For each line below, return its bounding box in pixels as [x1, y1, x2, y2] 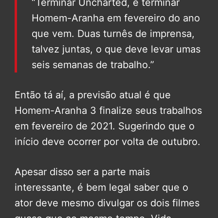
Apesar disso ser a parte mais [15, 166, 150, 178]
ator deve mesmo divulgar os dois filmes [15, 197, 200, 209]
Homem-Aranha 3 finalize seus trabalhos [15, 105, 202, 117]
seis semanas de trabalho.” [32, 59, 154, 71]
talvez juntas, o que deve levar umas [32, 43, 200, 55]
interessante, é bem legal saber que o [15, 182, 188, 194]
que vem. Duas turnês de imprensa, [32, 28, 195, 40]
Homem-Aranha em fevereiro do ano [32, 12, 200, 24]
